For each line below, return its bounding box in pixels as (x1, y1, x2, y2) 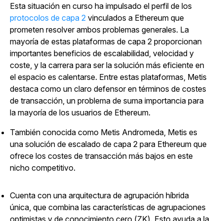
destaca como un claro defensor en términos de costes (10, 84, 206, 94)
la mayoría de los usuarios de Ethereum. (10, 108, 150, 117)
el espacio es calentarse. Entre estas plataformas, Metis (10, 72, 207, 82)
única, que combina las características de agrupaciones (10, 202, 206, 212)
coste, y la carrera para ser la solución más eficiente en (10, 60, 204, 70)
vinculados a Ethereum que (86, 13, 184, 23)
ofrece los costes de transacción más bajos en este (10, 151, 193, 161)
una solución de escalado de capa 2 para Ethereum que (10, 139, 207, 149)
